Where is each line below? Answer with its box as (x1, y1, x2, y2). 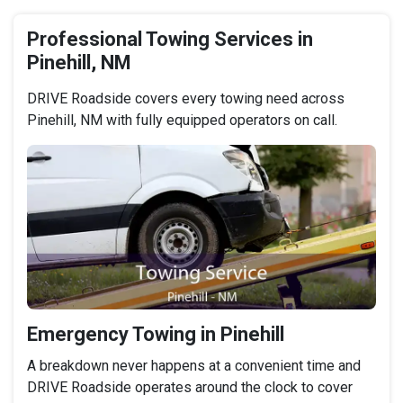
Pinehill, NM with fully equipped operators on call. (27, 112, 337, 130)
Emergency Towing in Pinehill (27, 322, 284, 345)
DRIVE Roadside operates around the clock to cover (27, 378, 353, 396)
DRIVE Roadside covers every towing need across (27, 90, 345, 108)
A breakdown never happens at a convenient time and (27, 356, 361, 374)
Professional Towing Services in (27, 28, 313, 51)
